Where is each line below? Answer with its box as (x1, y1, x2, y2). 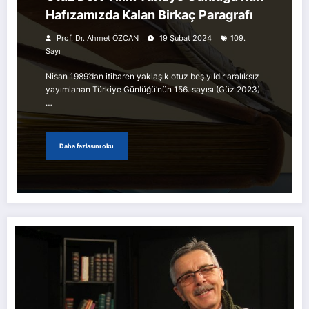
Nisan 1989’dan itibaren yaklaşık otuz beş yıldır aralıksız (46, 71, 259, 82)
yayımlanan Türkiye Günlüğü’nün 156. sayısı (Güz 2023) (46, 84, 260, 95)
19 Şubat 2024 (159, 34, 212, 43)
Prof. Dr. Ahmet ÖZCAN (57, 34, 139, 43)
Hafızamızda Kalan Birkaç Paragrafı (46, 8, 253, 23)
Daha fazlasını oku (59, 141, 114, 150)
